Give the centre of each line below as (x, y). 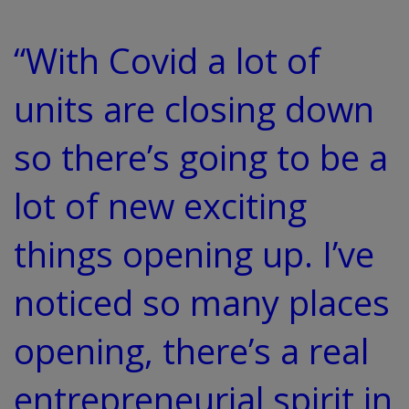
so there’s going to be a (201, 157)
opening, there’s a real (191, 351)
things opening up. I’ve (194, 254)
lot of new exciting (160, 206)
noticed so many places (202, 303)
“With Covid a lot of (167, 61)
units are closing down (194, 109)
